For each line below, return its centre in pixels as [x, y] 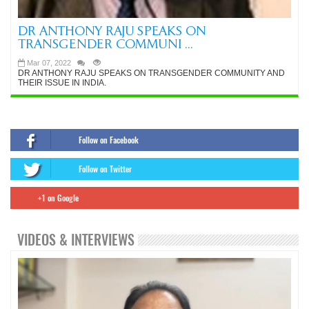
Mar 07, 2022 [49, 63]
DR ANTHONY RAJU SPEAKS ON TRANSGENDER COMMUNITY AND [151, 73]
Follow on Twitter [105, 169]
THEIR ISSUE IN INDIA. [62, 83]
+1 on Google [58, 198]
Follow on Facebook [109, 140]
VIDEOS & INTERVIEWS [76, 240]
